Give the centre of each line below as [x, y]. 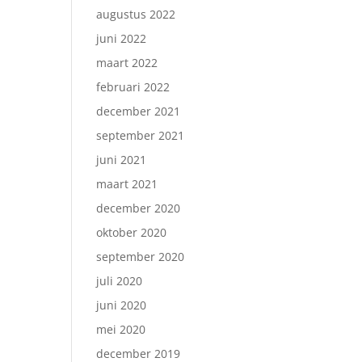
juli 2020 [120, 281]
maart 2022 [127, 63]
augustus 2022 [136, 14]
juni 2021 [122, 160]
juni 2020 [122, 305]
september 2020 [141, 257]
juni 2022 [122, 38]
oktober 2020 [132, 232]
